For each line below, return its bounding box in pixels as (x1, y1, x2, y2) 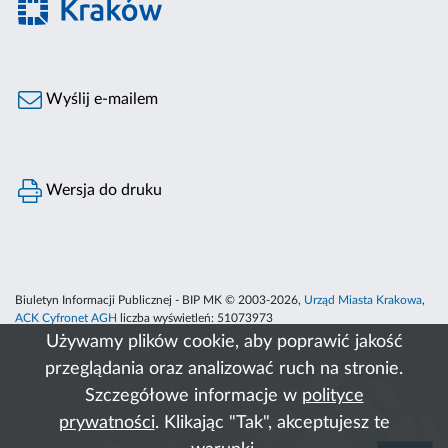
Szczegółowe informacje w (84, 387, 302, 405)
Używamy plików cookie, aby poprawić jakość (45, 333, 403, 351)
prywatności (58, 414, 155, 432)
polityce (301, 387, 364, 405)
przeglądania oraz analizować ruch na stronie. (45, 360, 403, 378)
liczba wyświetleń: (117, 312, 217, 325)
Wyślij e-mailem (42, 91, 159, 108)
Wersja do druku (42, 182, 163, 199)
